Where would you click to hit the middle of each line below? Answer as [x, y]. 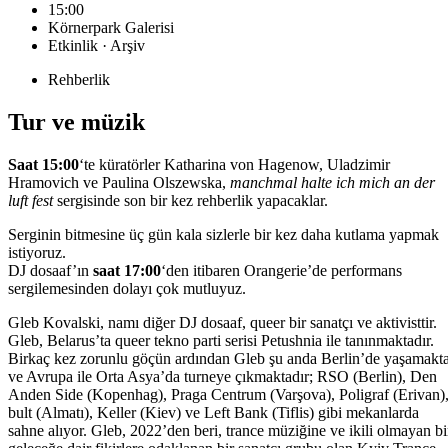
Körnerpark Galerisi [111, 28]
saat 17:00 [127, 271]
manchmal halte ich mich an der [332, 183]
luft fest [30, 201]
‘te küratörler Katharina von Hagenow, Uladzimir [234, 165]
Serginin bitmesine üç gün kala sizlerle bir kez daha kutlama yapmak [223, 235]
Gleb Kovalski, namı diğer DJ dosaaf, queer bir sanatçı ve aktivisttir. [222, 323]
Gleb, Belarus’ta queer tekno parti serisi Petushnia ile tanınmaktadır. [221, 341]
